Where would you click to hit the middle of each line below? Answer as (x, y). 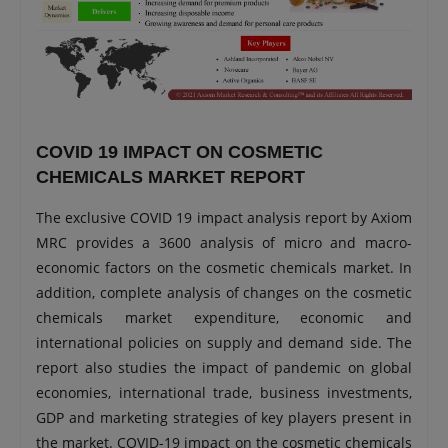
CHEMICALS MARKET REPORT (170, 177)
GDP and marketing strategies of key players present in (224, 417)
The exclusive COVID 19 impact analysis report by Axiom (224, 217)
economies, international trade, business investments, (224, 392)
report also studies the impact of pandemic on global (224, 367)
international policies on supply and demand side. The (224, 342)
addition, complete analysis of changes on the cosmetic (224, 292)
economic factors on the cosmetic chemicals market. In (224, 267)
